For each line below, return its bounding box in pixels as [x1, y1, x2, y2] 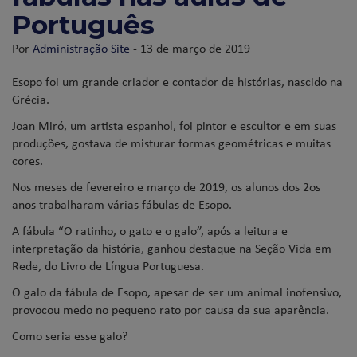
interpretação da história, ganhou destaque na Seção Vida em [12, 239, 331, 257]
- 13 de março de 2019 [130, 39, 250, 57]
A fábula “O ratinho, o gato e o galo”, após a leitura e [12, 222, 288, 240]
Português [12, 9, 155, 41]
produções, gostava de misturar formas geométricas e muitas [12, 134, 331, 152]
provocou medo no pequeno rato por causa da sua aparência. [12, 300, 329, 319]
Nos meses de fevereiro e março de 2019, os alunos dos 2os [12, 178, 320, 196]
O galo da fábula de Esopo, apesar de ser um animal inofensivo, [12, 283, 342, 301]
